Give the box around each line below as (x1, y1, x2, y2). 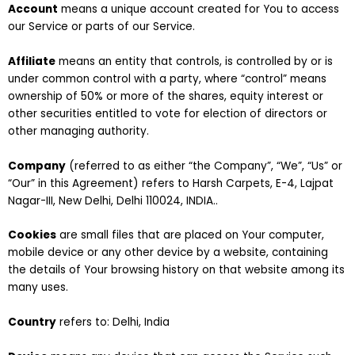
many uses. (8, 280, 68, 296)
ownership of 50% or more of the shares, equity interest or (8, 88, 323, 104)
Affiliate (8, 53, 55, 69)
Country (8, 315, 56, 330)
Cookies (8, 227, 56, 243)
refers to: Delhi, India (56, 315, 170, 330)
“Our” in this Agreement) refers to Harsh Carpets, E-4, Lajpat (8, 175, 334, 191)
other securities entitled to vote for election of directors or (8, 105, 327, 121)
